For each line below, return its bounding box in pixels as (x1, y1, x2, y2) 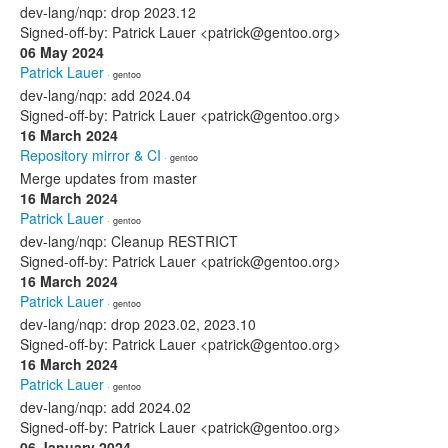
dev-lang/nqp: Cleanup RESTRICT (20, 231, 238, 251)
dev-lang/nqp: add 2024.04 (20, 85, 191, 105)
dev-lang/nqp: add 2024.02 (20, 397, 191, 417)
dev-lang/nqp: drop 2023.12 (20, 2, 196, 22)
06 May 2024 (20, 42, 104, 62)
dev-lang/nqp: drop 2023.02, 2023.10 (20, 314, 256, 334)
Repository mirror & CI (20, 145, 161, 165)
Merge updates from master (20, 168, 197, 188)
